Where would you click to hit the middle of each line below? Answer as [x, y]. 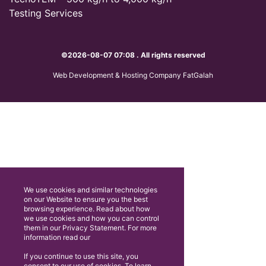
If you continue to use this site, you [81, 256]
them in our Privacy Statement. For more [90, 228]
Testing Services [46, 13]
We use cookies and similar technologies [91, 190]
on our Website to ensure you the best [86, 199]
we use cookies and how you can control [91, 218]
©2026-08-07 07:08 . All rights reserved [133, 55]
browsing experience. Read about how [87, 209]
